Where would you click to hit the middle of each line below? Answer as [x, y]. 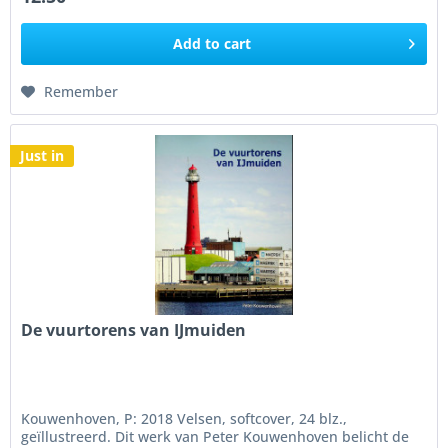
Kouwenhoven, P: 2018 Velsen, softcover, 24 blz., [184, 419]
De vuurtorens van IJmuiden [134, 330]
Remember [81, 92]
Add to [197, 44]
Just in [42, 156]
